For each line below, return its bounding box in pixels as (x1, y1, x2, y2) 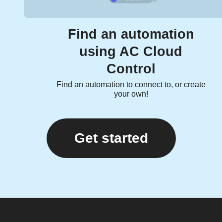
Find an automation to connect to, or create (56, 80, 206, 89)
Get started (74, 130, 148, 146)
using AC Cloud (79, 44, 182, 59)
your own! (113, 90, 148, 99)
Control (106, 61, 156, 77)
